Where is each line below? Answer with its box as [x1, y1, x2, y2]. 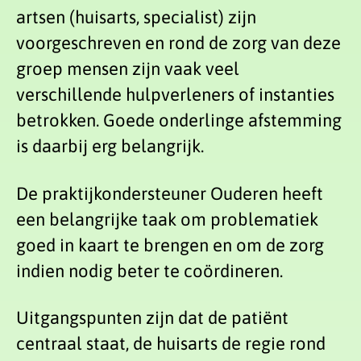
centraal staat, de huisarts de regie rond [16, 333, 326, 355]
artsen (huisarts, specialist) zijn [16, 6, 256, 28]
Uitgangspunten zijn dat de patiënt [16, 307, 288, 329]
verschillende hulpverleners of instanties [16, 84, 334, 106]
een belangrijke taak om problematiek [16, 208, 322, 230]
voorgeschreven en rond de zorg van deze [16, 32, 341, 54]
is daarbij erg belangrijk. [16, 135, 204, 157]
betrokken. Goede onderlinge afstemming [16, 110, 342, 131]
